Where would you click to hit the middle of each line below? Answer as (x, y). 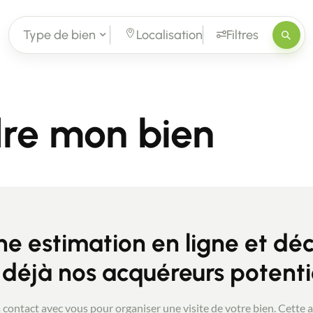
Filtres (242, 35)
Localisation (169, 35)
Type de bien (59, 35)
